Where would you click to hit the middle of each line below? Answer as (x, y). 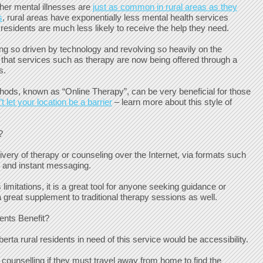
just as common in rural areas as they (165, 7)
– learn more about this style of (172, 102)
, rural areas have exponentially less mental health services (115, 17)
